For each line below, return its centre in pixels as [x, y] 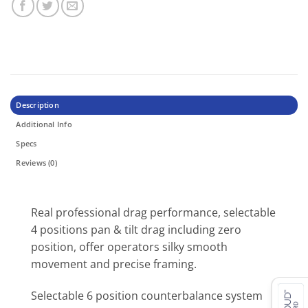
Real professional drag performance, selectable [153, 212]
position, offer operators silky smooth [129, 247]
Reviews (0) [36, 163]
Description [37, 105]
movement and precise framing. [114, 264]
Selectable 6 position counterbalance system [147, 295]
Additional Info [44, 124]
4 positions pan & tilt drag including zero [136, 230]
